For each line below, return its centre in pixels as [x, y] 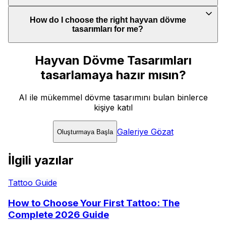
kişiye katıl [113, 108]
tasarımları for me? [108, 29]
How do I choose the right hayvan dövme [108, 20]
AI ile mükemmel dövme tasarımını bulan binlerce [113, 98]
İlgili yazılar [41, 160]
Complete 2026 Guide [59, 214]
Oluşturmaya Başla [85, 132]
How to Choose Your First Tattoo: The [94, 203]
